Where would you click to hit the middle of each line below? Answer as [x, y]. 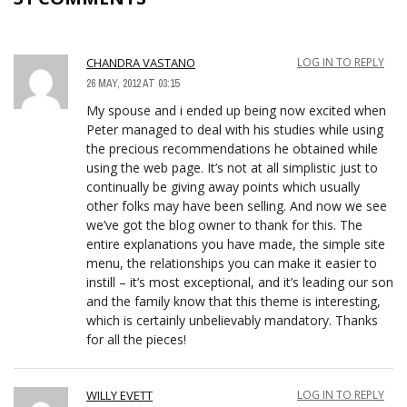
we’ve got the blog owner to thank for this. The [224, 224]
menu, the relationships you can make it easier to [232, 263]
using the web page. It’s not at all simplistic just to [232, 167]
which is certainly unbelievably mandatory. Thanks [232, 320]
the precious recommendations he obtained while [232, 148]
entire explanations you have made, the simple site [236, 243]
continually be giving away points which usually [223, 186]
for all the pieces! [136, 339]
